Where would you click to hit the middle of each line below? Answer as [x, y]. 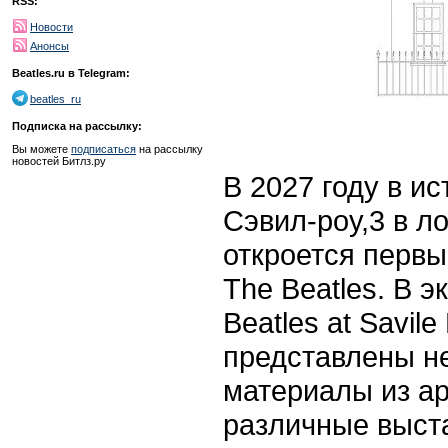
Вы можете [41, 149]
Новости [51, 27]
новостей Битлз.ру [59, 161]
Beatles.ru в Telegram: [71, 73]
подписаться [103, 149]
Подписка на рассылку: [77, 126]
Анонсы [49, 46]
